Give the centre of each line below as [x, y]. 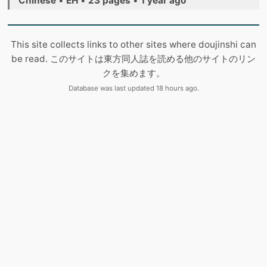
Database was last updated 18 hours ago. [133, 88]
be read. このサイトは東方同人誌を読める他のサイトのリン [133, 58]
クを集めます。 [133, 73]
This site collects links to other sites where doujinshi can [133, 44]
